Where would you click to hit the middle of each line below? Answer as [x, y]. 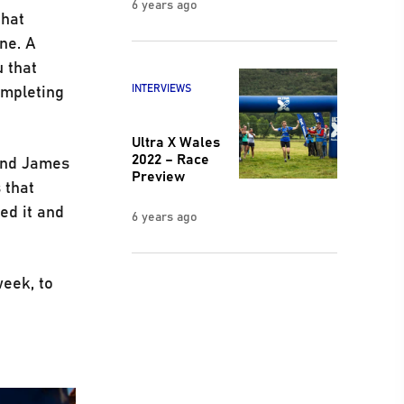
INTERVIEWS [161, 88]
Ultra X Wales [175, 141]
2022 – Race [170, 158]
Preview [158, 175]
